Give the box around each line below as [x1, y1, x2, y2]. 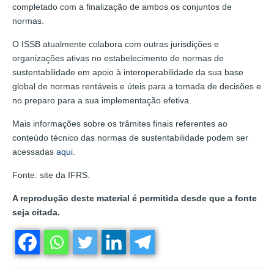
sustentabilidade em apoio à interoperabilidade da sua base [12, 67, 243, 77]
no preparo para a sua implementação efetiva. [12, 95, 191, 105]
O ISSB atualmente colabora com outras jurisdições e [12, 39, 219, 49]
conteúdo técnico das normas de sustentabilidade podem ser [12, 132, 248, 143]
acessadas [12, 146, 56, 157]
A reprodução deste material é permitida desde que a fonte [12, 193, 257, 203]
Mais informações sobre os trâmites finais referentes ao [12, 118, 228, 128]
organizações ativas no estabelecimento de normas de [12, 53, 224, 63]
